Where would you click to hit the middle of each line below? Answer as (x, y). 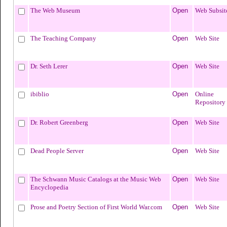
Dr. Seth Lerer (49, 66)
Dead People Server (57, 150)
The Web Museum (55, 10)
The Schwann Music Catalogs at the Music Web (96, 179)
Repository (210, 102)
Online (204, 94)
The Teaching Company (63, 38)
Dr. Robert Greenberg (59, 122)
